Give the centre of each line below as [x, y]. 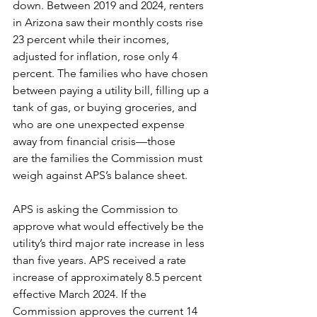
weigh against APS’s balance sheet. [100, 175]
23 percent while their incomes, [92, 39]
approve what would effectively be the [110, 226]
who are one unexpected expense [100, 124]
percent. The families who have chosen [112, 73]
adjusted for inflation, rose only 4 [97, 56]
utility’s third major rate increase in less [110, 243]
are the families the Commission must [109, 158]
